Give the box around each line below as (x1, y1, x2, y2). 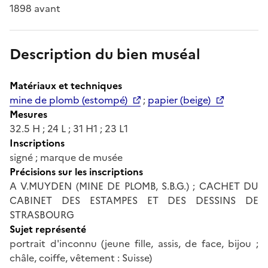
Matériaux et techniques (10, 78, 122, 93)
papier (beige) (148, 92, 211, 107)
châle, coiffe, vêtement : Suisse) (10, 250, 152, 265)
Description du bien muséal (10, 43, 200, 65)
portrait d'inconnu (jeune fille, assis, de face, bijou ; (10, 236, 258, 251)
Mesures (10, 106, 47, 121)
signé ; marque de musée (10, 150, 123, 165)
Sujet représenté (10, 221, 86, 236)
